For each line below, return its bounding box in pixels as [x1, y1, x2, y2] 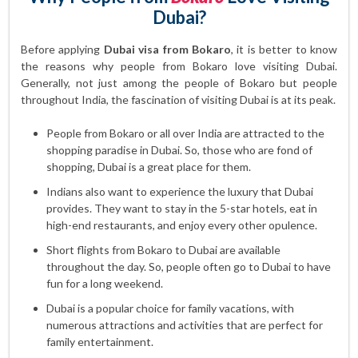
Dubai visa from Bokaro [103, 42, 232, 56]
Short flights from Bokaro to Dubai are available [46, 243, 280, 257]
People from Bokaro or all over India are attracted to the [46, 126, 324, 140]
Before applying [21, 42, 104, 56]
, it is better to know [231, 42, 338, 56]
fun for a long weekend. [46, 276, 163, 290]
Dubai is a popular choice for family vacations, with [46, 301, 294, 315]
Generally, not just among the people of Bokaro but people [21, 76, 337, 89]
